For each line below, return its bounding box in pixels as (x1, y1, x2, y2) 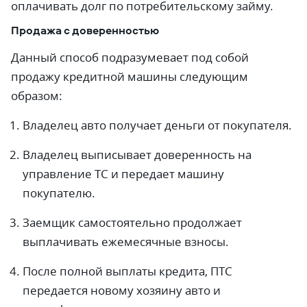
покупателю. (23, 185, 95, 201)
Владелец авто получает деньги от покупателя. (23, 117, 292, 133)
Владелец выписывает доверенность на (23, 147, 251, 162)
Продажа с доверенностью (11, 23, 159, 38)
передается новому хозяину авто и (23, 282, 221, 298)
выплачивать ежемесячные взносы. (23, 234, 229, 249)
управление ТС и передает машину (23, 166, 224, 182)
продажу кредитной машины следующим (11, 69, 248, 84)
